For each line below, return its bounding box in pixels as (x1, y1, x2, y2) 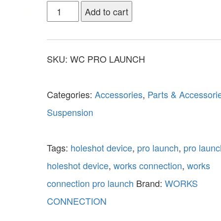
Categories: (46, 87, 95, 101)
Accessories (94, 87, 143, 101)
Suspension (46, 105, 93, 118)
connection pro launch (46, 176, 134, 189)
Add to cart (85, 4, 129, 18)
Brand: (136, 176, 165, 189)
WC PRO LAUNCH (70, 52, 145, 65)
